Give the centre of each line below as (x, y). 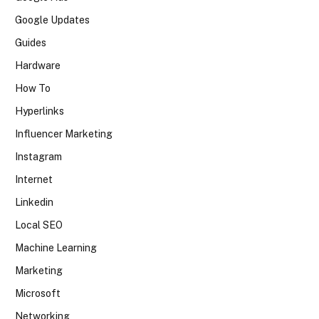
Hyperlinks (40, 111)
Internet (34, 180)
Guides (31, 43)
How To (33, 89)
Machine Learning (56, 248)
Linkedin (34, 203)
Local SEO (39, 225)
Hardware (38, 66)
